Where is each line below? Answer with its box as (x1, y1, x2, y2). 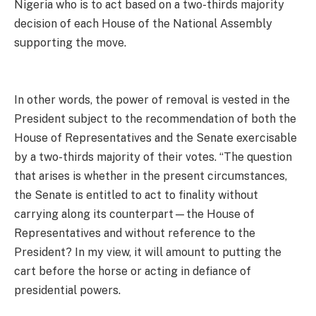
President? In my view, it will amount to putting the (14, 245, 281, 259)
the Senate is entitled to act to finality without (14, 188, 258, 202)
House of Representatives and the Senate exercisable (14, 130, 297, 145)
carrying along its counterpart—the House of (14, 207, 255, 221)
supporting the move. (14, 35, 129, 49)
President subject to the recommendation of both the (14, 111, 296, 126)
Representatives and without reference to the (14, 226, 255, 240)
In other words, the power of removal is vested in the (14, 92, 290, 107)
